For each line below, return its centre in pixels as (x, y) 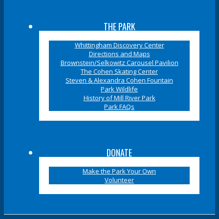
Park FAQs (119, 106)
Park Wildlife (119, 89)
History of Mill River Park (119, 98)
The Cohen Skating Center (119, 71)
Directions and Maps (119, 54)
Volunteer (119, 180)
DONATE (119, 152)
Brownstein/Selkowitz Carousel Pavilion (119, 62)
